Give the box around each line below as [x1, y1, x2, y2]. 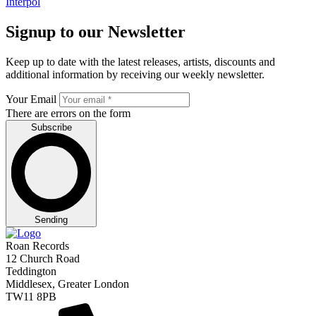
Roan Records [6, 239, 69, 252]
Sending [35, 214, 68, 225]
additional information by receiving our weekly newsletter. [6, 68, 265, 80]
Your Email [6, 92, 56, 105]
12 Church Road [6, 252, 80, 265]
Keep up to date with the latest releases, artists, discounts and [6, 55, 275, 68]
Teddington [6, 265, 56, 277]
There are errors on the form [6, 107, 130, 119]
